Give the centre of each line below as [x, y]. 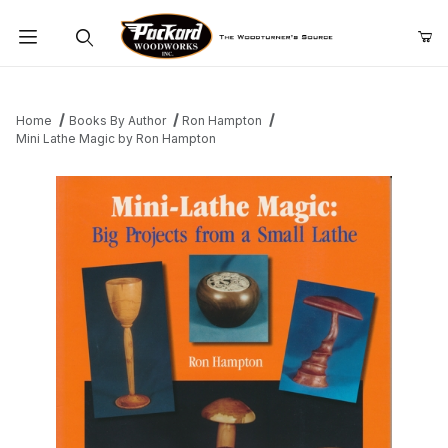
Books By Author [117, 121]
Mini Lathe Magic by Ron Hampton [116, 139]
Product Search [81, 82]
